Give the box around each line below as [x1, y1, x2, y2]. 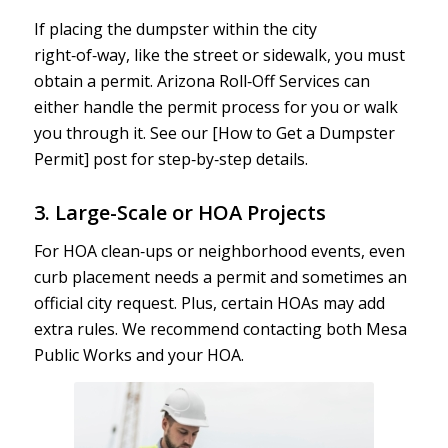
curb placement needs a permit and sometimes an [33, 265, 407, 288]
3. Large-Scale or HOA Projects [33, 199, 326, 227]
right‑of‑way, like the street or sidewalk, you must [33, 44, 405, 67]
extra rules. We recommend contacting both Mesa [33, 317, 407, 340]
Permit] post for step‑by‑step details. [33, 148, 308, 171]
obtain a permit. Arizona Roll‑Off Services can [33, 70, 370, 93]
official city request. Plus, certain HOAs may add [33, 291, 385, 314]
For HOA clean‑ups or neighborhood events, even [33, 239, 405, 262]
